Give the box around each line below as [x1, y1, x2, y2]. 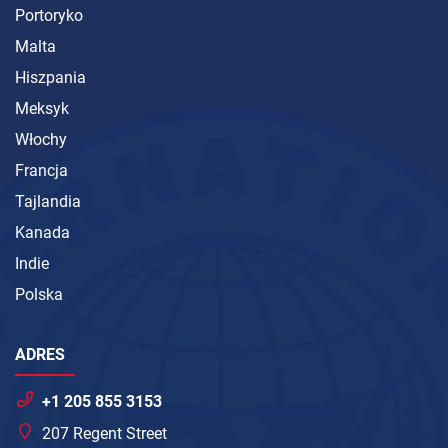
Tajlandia [15, 192, 81, 212]
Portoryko [15, 6, 83, 26]
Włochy [15, 130, 67, 150]
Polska [15, 285, 63, 305]
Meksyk [15, 99, 69, 119]
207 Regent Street [42, 424, 168, 444]
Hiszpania [15, 68, 86, 88]
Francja [15, 161, 68, 181]
